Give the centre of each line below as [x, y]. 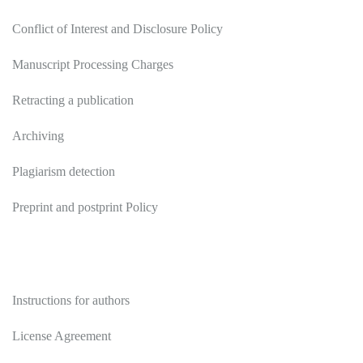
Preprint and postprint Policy [85, 207]
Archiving [38, 136]
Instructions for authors [71, 301]
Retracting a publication [73, 100]
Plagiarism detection [64, 172]
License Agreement [62, 336]
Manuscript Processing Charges [93, 65]
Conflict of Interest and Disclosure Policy [117, 29]
